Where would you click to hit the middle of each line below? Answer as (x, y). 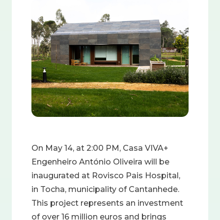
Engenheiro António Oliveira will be (100, 162)
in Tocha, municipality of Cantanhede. (105, 189)
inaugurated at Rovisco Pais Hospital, (106, 176)
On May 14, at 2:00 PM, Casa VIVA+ (100, 148)
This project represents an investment (107, 203)
